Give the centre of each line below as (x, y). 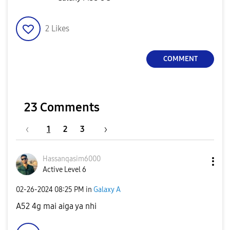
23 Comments (62, 107)
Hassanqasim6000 (72, 159)
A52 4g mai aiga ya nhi (56, 206)
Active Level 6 (64, 169)
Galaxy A (107, 190)
